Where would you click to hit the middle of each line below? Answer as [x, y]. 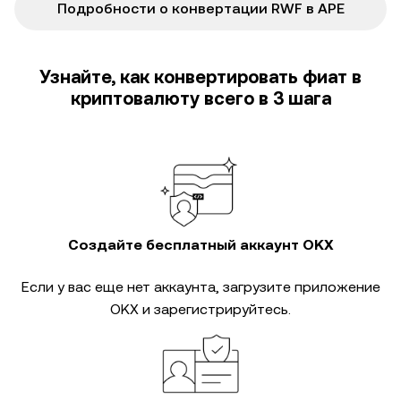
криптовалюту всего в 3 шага [200, 98]
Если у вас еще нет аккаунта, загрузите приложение [200, 287]
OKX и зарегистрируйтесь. [200, 309]
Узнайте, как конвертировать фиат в [200, 77]
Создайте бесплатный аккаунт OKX [200, 245]
